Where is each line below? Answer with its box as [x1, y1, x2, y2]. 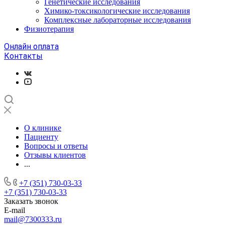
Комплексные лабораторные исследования [44, 16, 191, 24]
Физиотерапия [24, 25, 74, 33]
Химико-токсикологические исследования [44, 7, 190, 15]
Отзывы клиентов [24, 151, 86, 159]
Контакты [4, 51, 43, 61]
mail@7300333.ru [4, 215, 62, 223]
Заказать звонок [4, 197, 58, 205]
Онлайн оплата [4, 42, 59, 51]
